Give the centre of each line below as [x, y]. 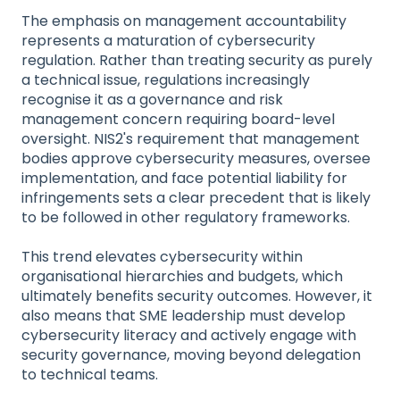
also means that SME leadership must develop [183, 316]
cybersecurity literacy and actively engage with [189, 336]
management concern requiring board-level [178, 120]
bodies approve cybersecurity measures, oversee [196, 159]
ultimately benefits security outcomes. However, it [197, 296]
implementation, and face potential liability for [184, 179]
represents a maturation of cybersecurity [168, 41]
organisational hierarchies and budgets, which [182, 277]
